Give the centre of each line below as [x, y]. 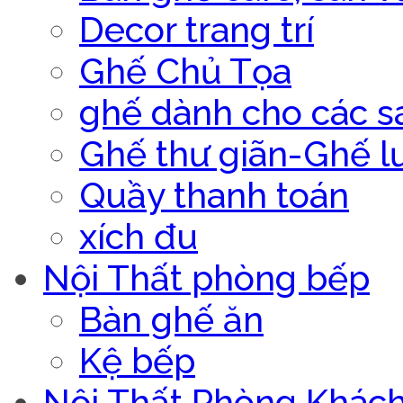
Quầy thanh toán [214, 195]
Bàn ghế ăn [171, 319]
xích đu [139, 236]
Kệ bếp [137, 360]
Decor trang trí [197, 29]
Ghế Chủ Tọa [185, 71]
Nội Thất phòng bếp [206, 278]
